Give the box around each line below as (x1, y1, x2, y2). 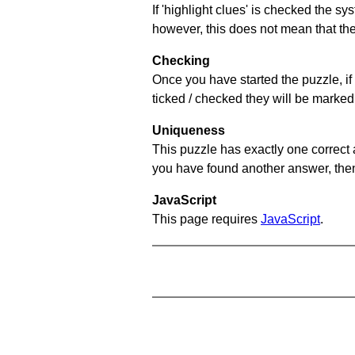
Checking (152, 53, 210, 67)
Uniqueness (152, 123, 225, 137)
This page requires (152, 212, 261, 226)
